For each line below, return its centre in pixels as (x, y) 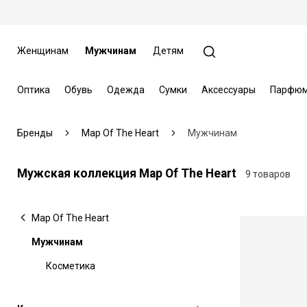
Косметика (70, 266)
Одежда (125, 89)
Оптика (33, 89)
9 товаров (268, 174)
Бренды (35, 133)
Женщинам (42, 51)
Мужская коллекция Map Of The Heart (126, 173)
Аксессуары (228, 89)
